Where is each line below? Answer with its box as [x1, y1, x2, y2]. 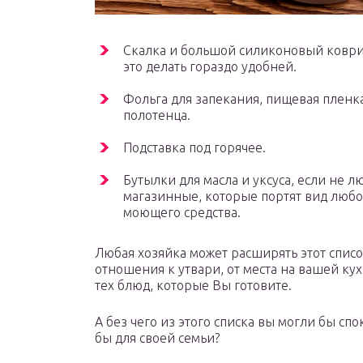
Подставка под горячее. [123, 140, 266, 156]
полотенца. [123, 108, 190, 123]
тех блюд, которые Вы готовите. [95, 278, 292, 293]
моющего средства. [123, 205, 241, 220]
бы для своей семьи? [95, 331, 220, 346]
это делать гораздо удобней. [123, 59, 297, 75]
